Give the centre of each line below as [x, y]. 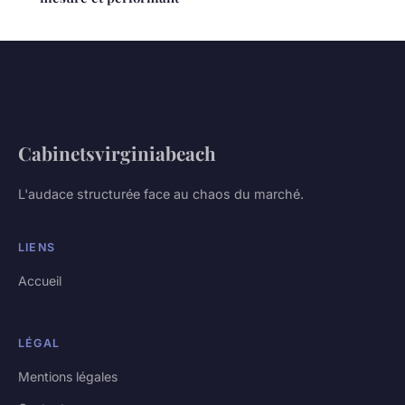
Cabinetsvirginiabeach [117, 152]
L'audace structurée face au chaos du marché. [161, 193]
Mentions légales [68, 376]
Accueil [40, 280]
